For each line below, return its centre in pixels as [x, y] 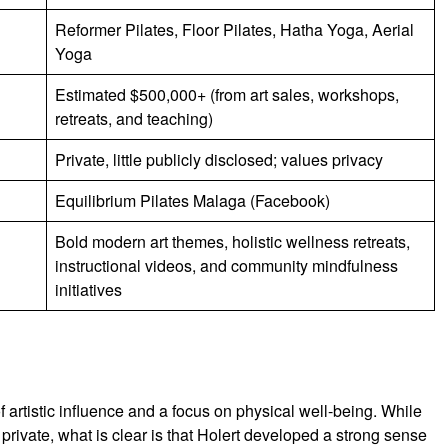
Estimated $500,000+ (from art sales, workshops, [227, 94]
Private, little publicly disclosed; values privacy [219, 159]
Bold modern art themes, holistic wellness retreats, [232, 241]
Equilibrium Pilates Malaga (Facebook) [192, 200]
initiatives [88, 289]
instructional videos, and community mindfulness [226, 265]
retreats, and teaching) [134, 118]
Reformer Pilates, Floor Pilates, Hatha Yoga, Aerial [234, 29]
